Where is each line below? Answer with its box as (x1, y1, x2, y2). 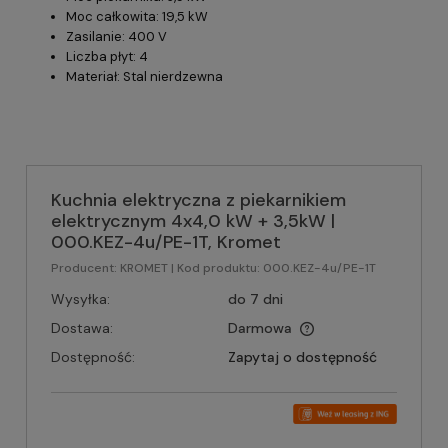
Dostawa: (51, 319, 113, 337)
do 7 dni (227, 290, 283, 308)
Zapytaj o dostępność (227, 348, 377, 366)
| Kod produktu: (171, 260, 260, 276)
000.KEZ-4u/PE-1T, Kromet (51, 230, 281, 254)
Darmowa (227, 319, 292, 337)
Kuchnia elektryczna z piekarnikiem (51, 188, 346, 212)
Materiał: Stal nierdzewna (66, 68, 223, 85)
